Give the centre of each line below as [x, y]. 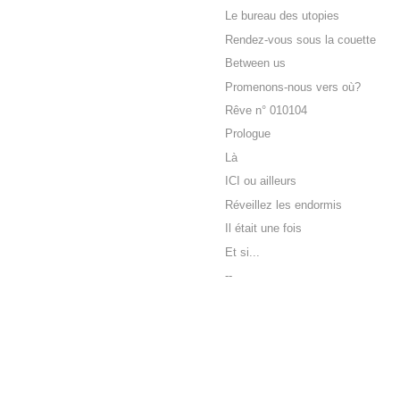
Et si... [242, 252]
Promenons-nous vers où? [293, 87]
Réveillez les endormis [283, 205]
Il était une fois [263, 229]
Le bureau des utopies [282, 17]
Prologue [248, 134]
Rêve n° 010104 [266, 110]
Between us [255, 64]
